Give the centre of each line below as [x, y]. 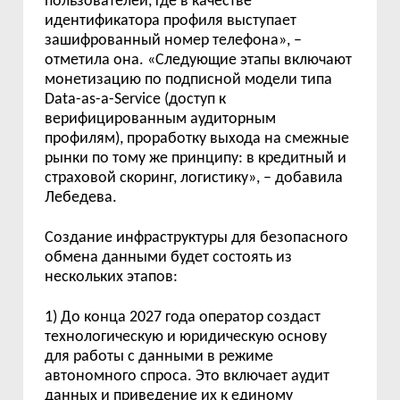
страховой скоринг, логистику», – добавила [194, 179]
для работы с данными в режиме [159, 357]
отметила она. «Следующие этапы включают [199, 61]
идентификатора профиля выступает [171, 21]
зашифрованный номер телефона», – [174, 41]
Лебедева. [81, 198]
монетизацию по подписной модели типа [189, 80]
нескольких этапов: [112, 278]
